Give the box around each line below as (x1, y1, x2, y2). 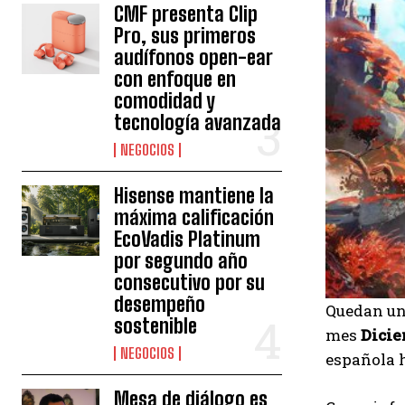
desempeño (114, 292, 206, 316)
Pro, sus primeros (114, 24, 257, 48)
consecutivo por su (114, 270, 266, 295)
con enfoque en (114, 67, 237, 91)
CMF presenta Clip (114, 2, 259, 26)
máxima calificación (114, 205, 275, 230)
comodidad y (114, 89, 216, 113)
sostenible (114, 314, 198, 338)
